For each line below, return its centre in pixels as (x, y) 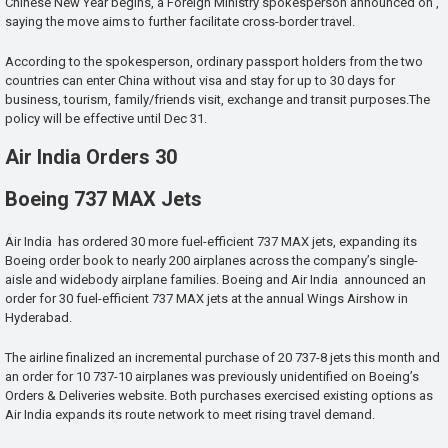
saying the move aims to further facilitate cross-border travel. (180, 21)
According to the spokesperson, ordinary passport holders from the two (214, 61)
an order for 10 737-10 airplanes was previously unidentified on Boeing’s (212, 376)
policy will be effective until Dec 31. (106, 118)
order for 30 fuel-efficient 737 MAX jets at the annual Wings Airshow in (206, 299)
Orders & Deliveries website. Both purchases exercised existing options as (219, 395)
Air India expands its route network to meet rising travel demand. (190, 414)
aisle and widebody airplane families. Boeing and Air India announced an (215, 280)
